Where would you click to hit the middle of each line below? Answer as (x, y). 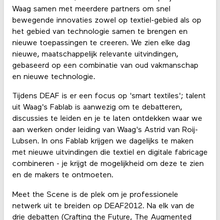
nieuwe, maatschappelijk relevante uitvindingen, (95, 55)
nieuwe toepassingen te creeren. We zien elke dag (101, 43)
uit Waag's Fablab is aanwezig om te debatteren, (97, 108)
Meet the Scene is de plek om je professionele (95, 195)
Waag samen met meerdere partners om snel (91, 10)
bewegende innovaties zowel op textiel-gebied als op (107, 21)
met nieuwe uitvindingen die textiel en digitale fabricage (110, 153)
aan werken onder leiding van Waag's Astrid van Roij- (105, 130)
